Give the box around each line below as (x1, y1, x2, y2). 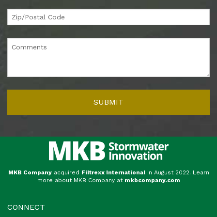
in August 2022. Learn (147, 169, 209, 176)
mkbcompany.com (124, 176, 180, 184)
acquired (51, 169, 79, 176)
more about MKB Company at (37, 176, 123, 184)
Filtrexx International (81, 169, 145, 176)
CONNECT (7, 202, 45, 212)
